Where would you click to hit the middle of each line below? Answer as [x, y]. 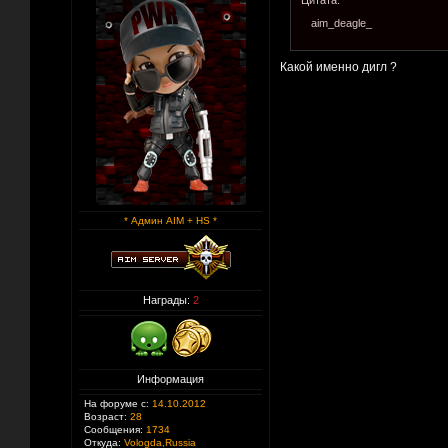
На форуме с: [116, 403]
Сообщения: [113, 429]
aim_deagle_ [341, 23]
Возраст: [105, 416]
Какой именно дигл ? [338, 67]
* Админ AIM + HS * [170, 220]
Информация [170, 379]
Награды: [167, 300]
